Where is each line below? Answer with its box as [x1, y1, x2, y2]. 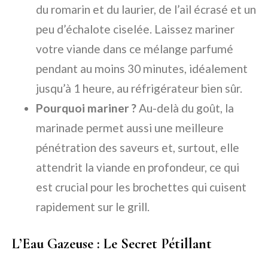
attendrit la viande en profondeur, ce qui [36, 160, 239, 175]
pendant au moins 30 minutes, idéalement [36, 62, 248, 76]
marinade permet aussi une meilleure [36, 121, 224, 135]
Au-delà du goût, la [136, 101, 234, 115]
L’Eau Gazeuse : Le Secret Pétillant [12, 235, 212, 253]
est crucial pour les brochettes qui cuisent [36, 180, 246, 194]
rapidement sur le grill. [36, 200, 150, 214]
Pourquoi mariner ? [36, 101, 136, 115]
